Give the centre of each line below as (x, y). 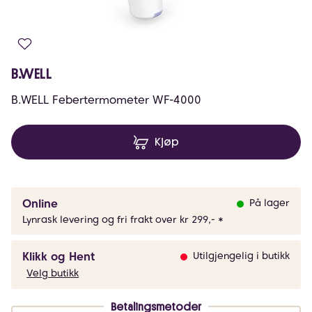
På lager (270, 203)
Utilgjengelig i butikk (241, 256)
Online (40, 204)
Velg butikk (53, 273)
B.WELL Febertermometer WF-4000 (106, 100)
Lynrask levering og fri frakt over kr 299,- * (123, 219)
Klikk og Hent (58, 257)
